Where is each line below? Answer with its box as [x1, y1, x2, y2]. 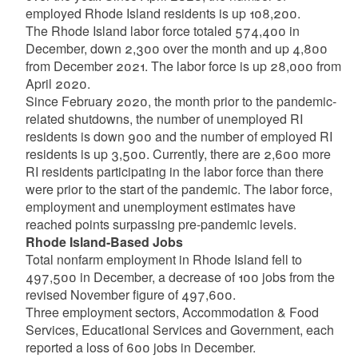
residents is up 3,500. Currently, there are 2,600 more [25, 145, 331, 163]
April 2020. [25, 74, 93, 93]
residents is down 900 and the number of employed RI [25, 127, 332, 145]
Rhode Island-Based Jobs [25, 233, 183, 251]
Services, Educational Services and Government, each [25, 320, 334, 339]
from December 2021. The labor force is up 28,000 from [25, 57, 341, 75]
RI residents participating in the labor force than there [25, 162, 324, 181]
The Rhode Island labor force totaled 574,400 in [25, 22, 300, 40]
